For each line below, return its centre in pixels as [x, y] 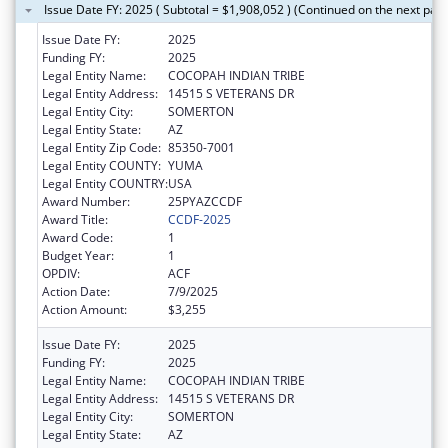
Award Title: [75, 219]
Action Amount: [84, 309]
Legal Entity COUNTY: [101, 165]
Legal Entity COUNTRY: [105, 183]
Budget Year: [78, 255]
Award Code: [77, 237]
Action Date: [76, 291]
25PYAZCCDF [205, 201]
